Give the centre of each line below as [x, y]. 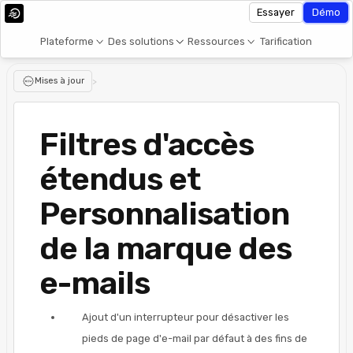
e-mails [95, 283]
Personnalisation [164, 214]
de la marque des [165, 248]
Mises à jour [59, 80]
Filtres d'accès [147, 144]
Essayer [276, 12]
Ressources [217, 41]
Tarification [286, 41]
